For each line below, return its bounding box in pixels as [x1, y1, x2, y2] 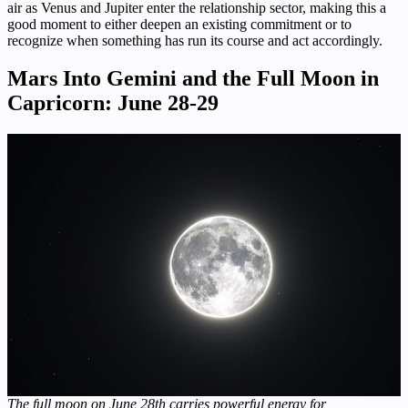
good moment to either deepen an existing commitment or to [7, 15, 352, 32]
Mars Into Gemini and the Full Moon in [7, 66, 379, 91]
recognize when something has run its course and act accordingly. [7, 32, 382, 48]
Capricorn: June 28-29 [7, 91, 219, 116]
